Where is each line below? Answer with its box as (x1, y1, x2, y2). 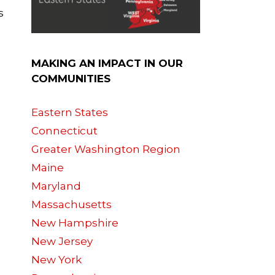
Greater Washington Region (31, 143, 180, 156)
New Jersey (31, 235, 93, 248)
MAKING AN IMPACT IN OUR (31, 57, 183, 70)
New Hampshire (31, 217, 118, 230)
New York (31, 254, 82, 266)
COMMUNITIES (31, 72, 110, 85)
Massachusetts (31, 198, 112, 211)
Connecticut (31, 125, 98, 137)
